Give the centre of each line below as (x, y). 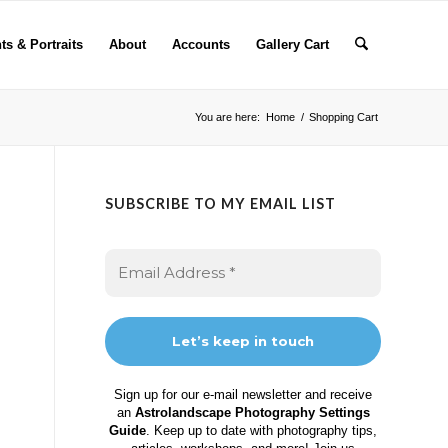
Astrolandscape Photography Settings (252, 412)
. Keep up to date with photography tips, (262, 430)
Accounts (200, 44)
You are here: (227, 117)
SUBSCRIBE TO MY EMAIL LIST (221, 203)
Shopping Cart (343, 117)
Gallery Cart (292, 44)
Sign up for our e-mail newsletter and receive (243, 394)
